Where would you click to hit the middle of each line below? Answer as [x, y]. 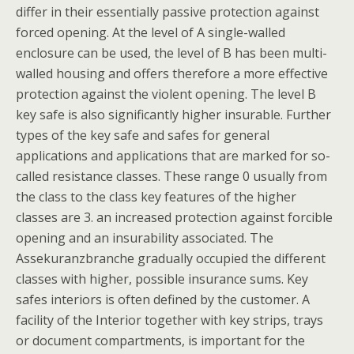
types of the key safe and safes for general [143, 135]
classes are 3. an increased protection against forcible [174, 217]
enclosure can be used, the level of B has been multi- [171, 53]
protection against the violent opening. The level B [166, 94]
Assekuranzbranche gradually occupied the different [171, 258]
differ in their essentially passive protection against [168, 12]
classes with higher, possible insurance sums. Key [162, 279]
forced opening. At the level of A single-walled [151, 32]
